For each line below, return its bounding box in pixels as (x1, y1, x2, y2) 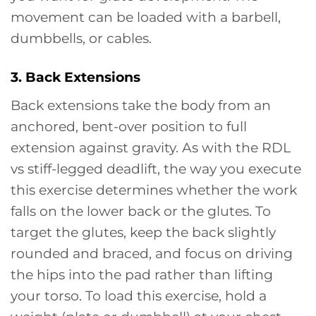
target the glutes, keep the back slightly (11, 224, 276, 241)
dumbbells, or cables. (11, 30, 152, 47)
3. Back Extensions (11, 68, 140, 86)
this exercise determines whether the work (11, 181, 297, 199)
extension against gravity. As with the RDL (11, 139, 291, 157)
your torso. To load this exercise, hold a (11, 287, 267, 305)
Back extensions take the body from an (11, 97, 271, 114)
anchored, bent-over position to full (11, 118, 247, 135)
